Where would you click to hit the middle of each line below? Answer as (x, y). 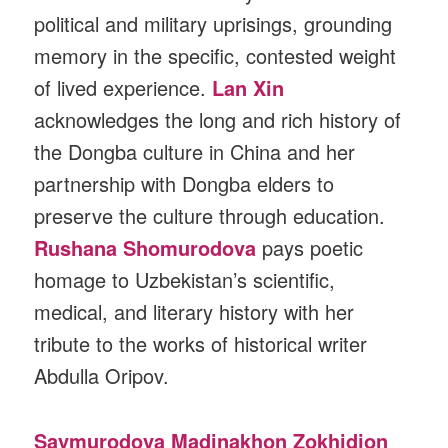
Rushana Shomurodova (145, 248)
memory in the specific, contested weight (215, 56)
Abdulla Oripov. (102, 376)
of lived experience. (123, 88)
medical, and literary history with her (194, 312)
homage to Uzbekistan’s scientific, (185, 280)
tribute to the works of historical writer (201, 344)
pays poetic (313, 248)
